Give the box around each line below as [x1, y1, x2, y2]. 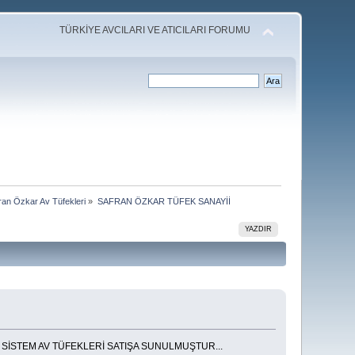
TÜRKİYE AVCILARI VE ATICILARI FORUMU [59, 25, 250, 36]
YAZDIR [245, 224, 273, 233]
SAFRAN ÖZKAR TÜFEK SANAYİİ [97, 196, 231, 206]
